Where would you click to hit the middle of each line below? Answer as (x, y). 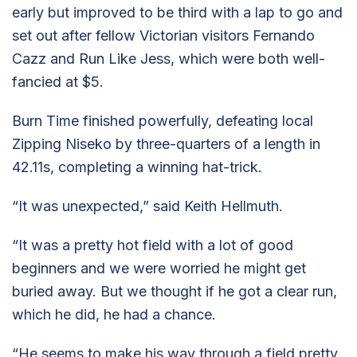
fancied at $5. (58, 81)
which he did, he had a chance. (114, 314)
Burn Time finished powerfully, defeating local (163, 120)
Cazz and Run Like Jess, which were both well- (169, 58)
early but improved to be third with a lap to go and (177, 12)
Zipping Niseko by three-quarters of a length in (166, 143)
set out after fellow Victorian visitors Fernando (163, 35)
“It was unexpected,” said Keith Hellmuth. (147, 206)
